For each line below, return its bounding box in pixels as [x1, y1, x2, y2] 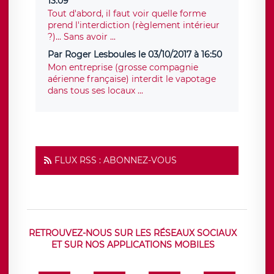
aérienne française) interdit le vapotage [48, 73, 216, 85]
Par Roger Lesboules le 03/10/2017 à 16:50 [48, 49, 222, 61]
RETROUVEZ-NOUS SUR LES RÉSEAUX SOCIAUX [29, 228, 237, 239]
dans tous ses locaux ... [48, 85, 143, 97]
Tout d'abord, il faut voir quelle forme [48, 8, 206, 20]
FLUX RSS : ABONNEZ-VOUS [54, 155, 177, 166]
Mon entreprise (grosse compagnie [48, 62, 198, 73]
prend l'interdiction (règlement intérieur [48, 20, 220, 31]
